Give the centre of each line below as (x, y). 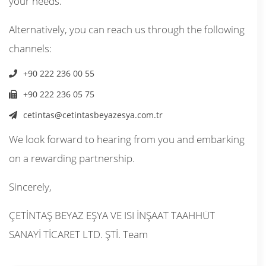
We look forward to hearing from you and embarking (127, 139)
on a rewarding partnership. (72, 158)
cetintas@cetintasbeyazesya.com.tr (93, 115)
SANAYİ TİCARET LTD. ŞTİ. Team (78, 234)
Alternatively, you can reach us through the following (127, 29)
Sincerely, (30, 186)
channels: (30, 48)
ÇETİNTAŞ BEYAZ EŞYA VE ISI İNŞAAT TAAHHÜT (112, 215)
